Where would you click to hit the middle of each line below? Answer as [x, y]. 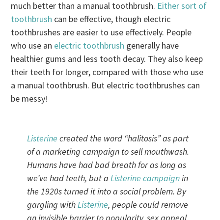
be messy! [30, 98]
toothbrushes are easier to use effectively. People [101, 32]
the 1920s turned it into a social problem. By [106, 191]
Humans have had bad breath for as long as [106, 165]
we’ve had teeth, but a [69, 178]
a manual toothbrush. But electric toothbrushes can [106, 85]
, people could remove [148, 204]
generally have [152, 45]
